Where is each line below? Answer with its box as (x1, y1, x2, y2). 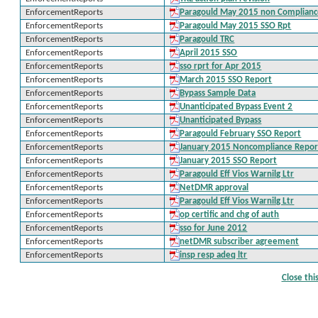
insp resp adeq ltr (180, 251, 248, 260)
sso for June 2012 (180, 224, 248, 233)
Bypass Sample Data (180, 89, 256, 98)
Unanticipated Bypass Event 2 (180, 102, 293, 111)
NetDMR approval (180, 183, 249, 192)
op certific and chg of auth (180, 210, 280, 219)
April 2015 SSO (180, 48, 238, 57)
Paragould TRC (180, 35, 235, 44)
